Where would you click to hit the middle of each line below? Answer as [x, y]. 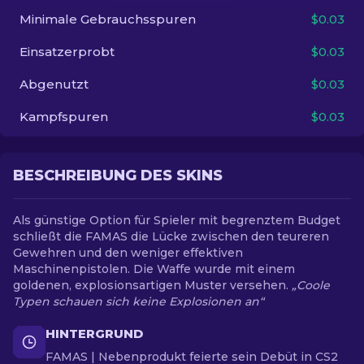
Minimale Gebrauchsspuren [108, 19]
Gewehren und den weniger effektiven [128, 253]
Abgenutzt [54, 84]
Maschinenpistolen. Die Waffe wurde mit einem [154, 269]
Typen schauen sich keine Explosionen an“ [139, 301]
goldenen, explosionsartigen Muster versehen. [152, 285]
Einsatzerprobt [67, 52]
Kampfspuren [64, 117]
